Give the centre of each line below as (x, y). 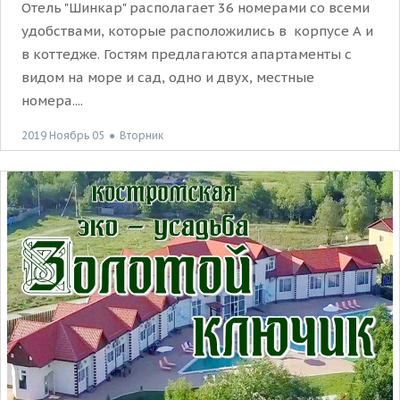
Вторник (142, 136)
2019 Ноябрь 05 (63, 135)
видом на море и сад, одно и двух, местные (168, 77)
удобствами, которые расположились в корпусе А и (197, 30)
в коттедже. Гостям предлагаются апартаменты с (187, 54)
